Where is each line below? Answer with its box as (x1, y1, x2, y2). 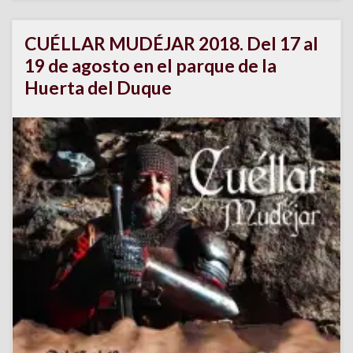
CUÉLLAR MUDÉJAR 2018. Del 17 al (24, 32, 318, 54)
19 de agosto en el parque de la (24, 54, 277, 76)
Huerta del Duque (24, 76, 172, 98)
